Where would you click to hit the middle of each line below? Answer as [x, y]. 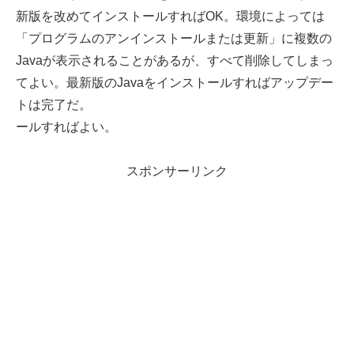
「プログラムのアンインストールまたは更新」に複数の [174, 38]
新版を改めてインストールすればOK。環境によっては [170, 16]
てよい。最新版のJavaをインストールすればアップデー [175, 82]
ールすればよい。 [66, 126]
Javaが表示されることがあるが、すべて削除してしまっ [175, 60]
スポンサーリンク [177, 171]
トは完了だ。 [54, 104]
